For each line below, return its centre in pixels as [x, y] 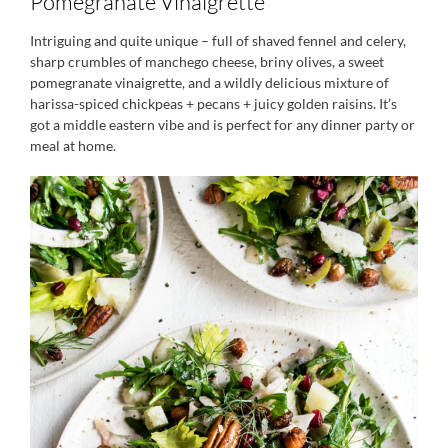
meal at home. [73, 146]
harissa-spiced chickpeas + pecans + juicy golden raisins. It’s [213, 104]
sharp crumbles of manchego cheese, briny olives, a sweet [207, 62]
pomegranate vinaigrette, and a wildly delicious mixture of [209, 83]
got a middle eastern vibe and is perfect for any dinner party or [222, 125]
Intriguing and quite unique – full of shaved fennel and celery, [218, 41]
